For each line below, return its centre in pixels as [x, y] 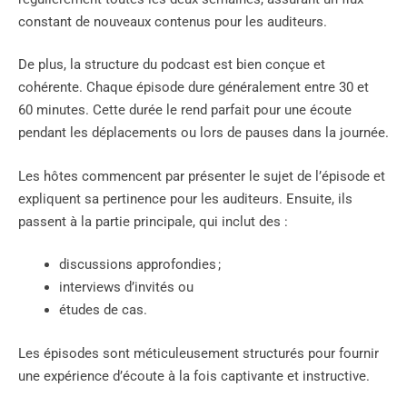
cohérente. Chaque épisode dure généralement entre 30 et [194, 88]
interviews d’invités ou [126, 288]
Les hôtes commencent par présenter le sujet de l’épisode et [202, 176]
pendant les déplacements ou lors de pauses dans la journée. [203, 133]
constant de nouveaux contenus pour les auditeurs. [173, 21]
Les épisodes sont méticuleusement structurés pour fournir [199, 353]
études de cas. [103, 310]
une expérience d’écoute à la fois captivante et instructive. [194, 376]
